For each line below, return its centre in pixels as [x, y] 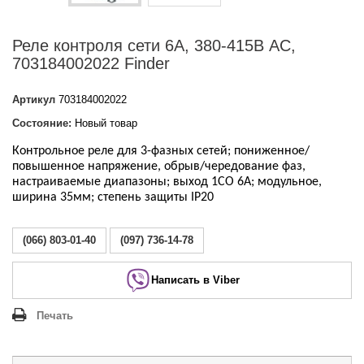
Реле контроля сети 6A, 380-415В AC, [154, 45]
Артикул [34, 100]
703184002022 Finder [91, 63]
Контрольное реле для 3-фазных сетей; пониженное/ [161, 151]
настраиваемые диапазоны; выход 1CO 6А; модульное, [167, 182]
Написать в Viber [195, 279]
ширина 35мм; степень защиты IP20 [113, 197]
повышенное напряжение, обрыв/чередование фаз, [159, 167]
